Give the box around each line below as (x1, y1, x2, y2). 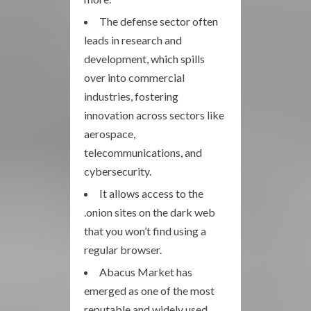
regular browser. (84, 242, 162, 256)
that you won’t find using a (84, 224, 206, 237)
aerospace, (84, 126, 135, 140)
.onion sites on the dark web (84, 205, 215, 219)
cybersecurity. (84, 164, 151, 178)
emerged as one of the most (84, 283, 215, 297)
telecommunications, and (84, 145, 202, 159)
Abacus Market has (99, 264, 192, 278)
